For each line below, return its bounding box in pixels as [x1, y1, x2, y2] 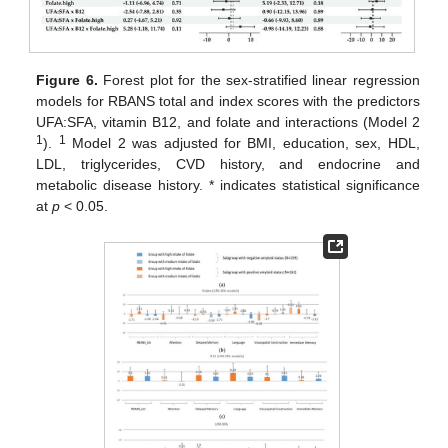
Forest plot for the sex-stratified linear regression [97, 72, 420, 89]
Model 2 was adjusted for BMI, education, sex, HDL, [65, 135, 420, 152]
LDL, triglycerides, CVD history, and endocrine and [36, 156, 420, 173]
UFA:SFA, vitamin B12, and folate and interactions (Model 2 [36, 114, 420, 131]
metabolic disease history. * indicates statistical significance [36, 177, 420, 194]
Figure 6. [36, 72, 98, 89]
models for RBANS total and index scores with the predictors [36, 93, 420, 110]
